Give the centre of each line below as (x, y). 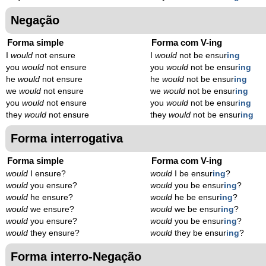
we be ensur (197, 209)
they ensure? (54, 233)
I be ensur (193, 173)
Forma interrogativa (67, 138)
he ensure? (50, 197)
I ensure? (47, 173)
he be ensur (196, 197)
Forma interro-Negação (76, 256)
